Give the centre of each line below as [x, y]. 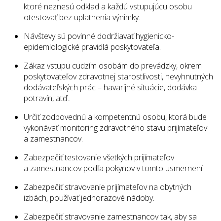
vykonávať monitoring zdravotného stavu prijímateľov [115, 128]
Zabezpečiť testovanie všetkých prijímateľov [99, 158]
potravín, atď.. [47, 98]
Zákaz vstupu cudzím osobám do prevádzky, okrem [113, 66]
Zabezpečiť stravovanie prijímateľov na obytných [108, 187]
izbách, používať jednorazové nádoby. [89, 198]
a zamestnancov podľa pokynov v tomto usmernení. [114, 168]
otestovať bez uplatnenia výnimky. [82, 18]
